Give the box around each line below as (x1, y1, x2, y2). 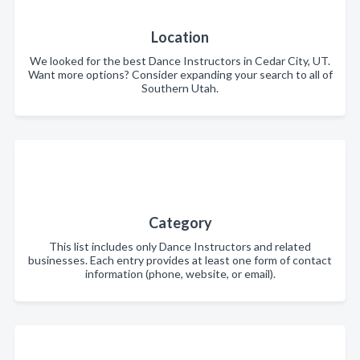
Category (148, 214, 212, 231)
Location (151, 28, 209, 46)
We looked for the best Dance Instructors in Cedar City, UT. (30, 54, 330, 67)
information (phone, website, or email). (84, 267, 276, 280)
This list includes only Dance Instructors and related (49, 239, 311, 253)
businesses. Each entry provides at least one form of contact (28, 253, 332, 267)
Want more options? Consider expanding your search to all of (27, 67, 333, 81)
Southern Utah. (141, 81, 219, 95)
